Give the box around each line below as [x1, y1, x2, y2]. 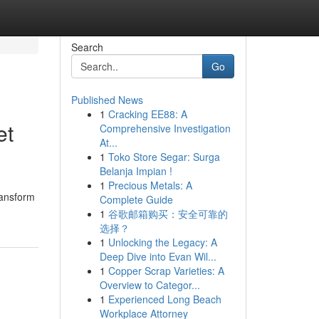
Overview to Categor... [99, 278, 200, 292]
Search [70, 40, 103, 54]
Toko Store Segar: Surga [108, 150, 220, 164]
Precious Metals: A [108, 178, 192, 192]
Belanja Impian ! [99, 164, 172, 178]
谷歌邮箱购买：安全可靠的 [108, 206, 228, 221]
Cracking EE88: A [108, 107, 187, 121]
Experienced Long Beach [108, 292, 221, 306]
